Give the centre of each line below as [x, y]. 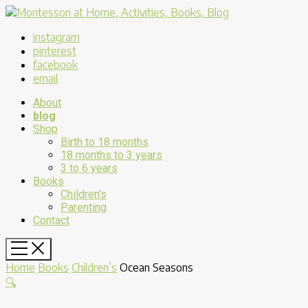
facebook [55, 65]
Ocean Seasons [156, 267]
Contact [51, 220]
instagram [56, 37]
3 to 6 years [89, 168]
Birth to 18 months [104, 142]
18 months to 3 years [111, 155]
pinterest [55, 51]
